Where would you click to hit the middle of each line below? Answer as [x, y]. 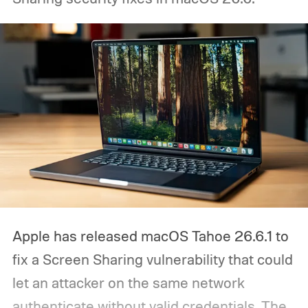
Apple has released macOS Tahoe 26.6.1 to [150, 236]
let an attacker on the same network [128, 283]
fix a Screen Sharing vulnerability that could [152, 260]
